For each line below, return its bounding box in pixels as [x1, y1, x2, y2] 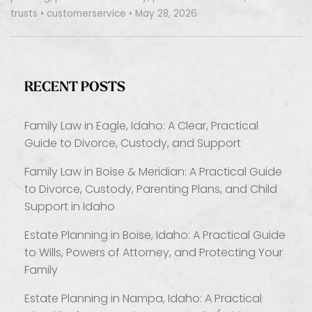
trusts [10, 7, 38, 23]
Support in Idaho [24, 198, 115, 217]
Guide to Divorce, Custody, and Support [24, 135, 241, 154]
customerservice [44, 7, 129, 23]
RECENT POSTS [24, 77, 125, 96]
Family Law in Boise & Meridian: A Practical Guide [24, 164, 282, 182]
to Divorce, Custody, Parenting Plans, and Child [24, 181, 277, 200]
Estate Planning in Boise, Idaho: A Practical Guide [24, 227, 286, 246]
